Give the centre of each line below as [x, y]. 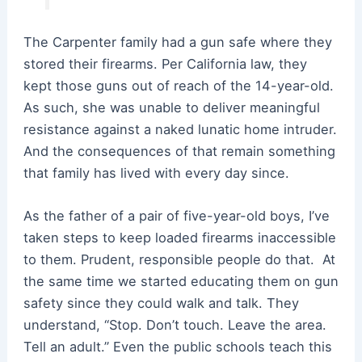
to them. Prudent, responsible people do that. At [179, 260]
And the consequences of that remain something [179, 151]
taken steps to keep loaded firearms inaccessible [179, 238]
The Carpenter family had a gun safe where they [177, 42]
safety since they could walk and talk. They [161, 303]
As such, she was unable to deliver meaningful [171, 107]
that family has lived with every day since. [156, 173]
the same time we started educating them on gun [181, 282]
